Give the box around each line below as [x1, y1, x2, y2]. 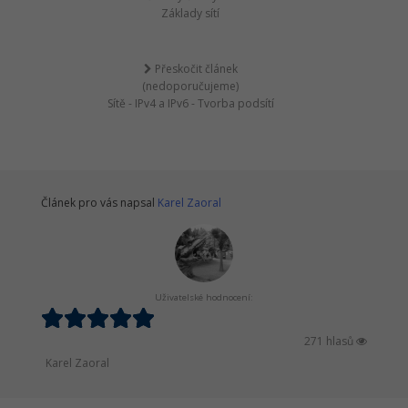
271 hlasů [304, 332, 356, 349]
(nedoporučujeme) [142, 77, 239, 94]
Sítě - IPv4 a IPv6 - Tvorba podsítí [107, 95, 274, 111]
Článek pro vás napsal [41, 194, 158, 210]
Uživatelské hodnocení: [155, 291, 253, 303]
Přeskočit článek [151, 60, 238, 76]
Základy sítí [161, 5, 219, 21]
